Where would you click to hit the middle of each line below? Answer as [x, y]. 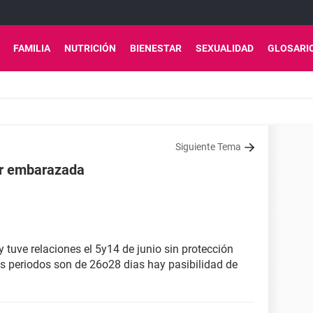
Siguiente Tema [208, 147]
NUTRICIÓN [90, 48]
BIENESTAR [156, 48]
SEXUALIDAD [225, 48]
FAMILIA [32, 48]
